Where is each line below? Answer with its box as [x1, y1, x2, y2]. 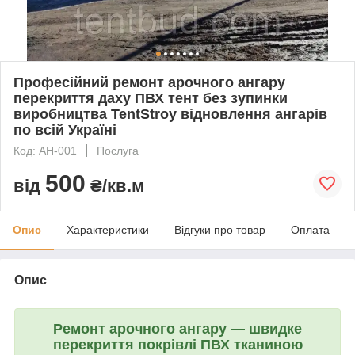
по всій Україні [13, 121, 116, 138]
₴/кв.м [86, 175, 144, 196]
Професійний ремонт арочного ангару [13, 74, 285, 90]
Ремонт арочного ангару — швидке [53, 320, 302, 337]
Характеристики [67, 223, 149, 236]
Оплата [291, 223, 330, 236]
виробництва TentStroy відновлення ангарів [13, 105, 327, 122]
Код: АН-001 [13, 143, 77, 157]
